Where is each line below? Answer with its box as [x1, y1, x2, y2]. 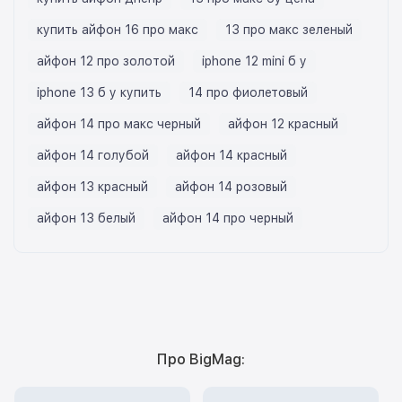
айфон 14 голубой [37, 148, 149, 163]
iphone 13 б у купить [37, 85, 162, 100]
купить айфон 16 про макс [37, 22, 198, 38]
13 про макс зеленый [225, 22, 353, 38]
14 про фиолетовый [188, 85, 308, 100]
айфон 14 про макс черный [37, 117, 201, 132]
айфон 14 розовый [175, 179, 287, 195]
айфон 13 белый [37, 211, 135, 226]
